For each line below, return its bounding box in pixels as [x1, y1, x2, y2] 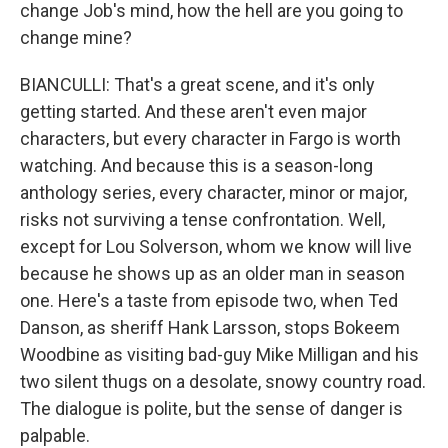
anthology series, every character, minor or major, [20, 182, 407, 203]
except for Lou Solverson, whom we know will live [20, 236, 412, 257]
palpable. [20, 425, 90, 446]
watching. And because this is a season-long [20, 155, 373, 176]
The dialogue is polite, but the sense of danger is [20, 398, 403, 419]
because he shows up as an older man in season [20, 263, 405, 284]
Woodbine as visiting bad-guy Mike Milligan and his [20, 344, 419, 365]
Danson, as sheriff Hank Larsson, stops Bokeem [20, 317, 400, 338]
